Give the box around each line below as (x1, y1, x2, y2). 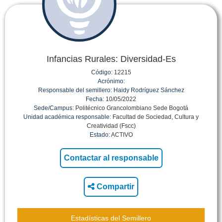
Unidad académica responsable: (23, 113, 111, 120)
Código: (91, 69, 112, 76)
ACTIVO (110, 131, 133, 138)
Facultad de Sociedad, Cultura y (111, 113, 199, 120)
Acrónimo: (97, 78, 125, 85)
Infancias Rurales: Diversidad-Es (46, 54, 176, 64)
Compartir (97, 182, 134, 191)
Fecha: (86, 96, 104, 103)
